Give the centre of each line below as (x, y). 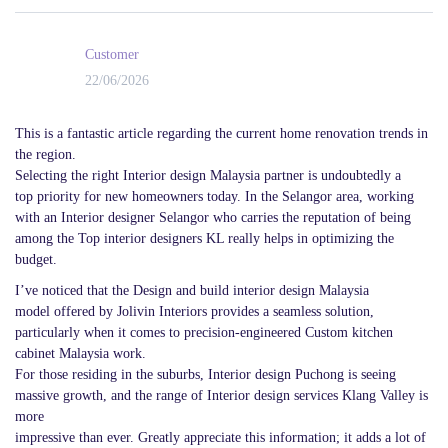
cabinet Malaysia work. (80, 353)
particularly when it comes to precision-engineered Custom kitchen (204, 332)
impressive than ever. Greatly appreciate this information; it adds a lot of (220, 437)
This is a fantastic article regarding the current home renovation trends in (221, 133)
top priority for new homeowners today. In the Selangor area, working (214, 196)
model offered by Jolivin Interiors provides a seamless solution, (194, 311)
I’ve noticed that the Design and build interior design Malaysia (192, 290)
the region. (45, 154)
